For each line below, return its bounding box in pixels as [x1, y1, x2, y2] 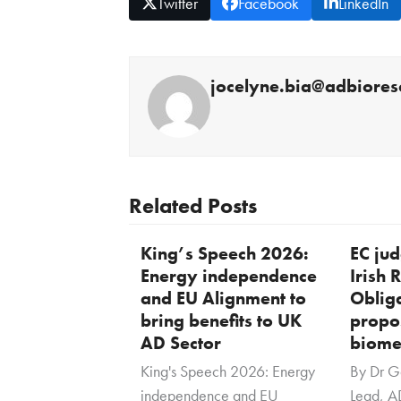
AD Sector [140, 330, 221, 354]
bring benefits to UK [140, 308, 302, 332]
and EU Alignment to [140, 286, 306, 310]
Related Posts [129, 191, 257, 219]
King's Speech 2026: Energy [140, 360, 315, 381]
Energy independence [140, 263, 317, 287]
